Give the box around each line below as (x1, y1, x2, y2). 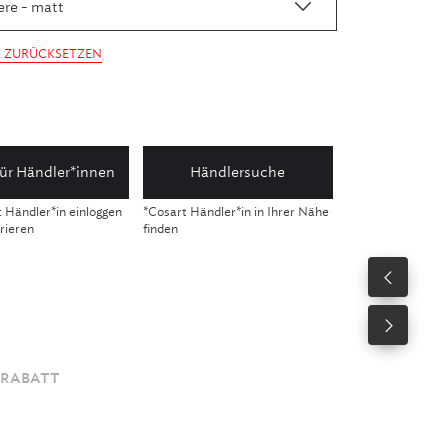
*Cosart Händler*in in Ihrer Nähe (142, 204, 329, 220)
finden (142, 221, 178, 237)
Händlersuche (190, 163, 286, 181)
